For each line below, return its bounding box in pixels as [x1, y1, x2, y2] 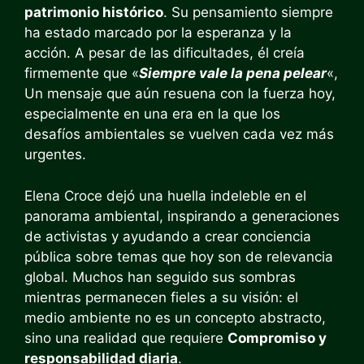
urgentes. [24, 146, 86, 162]
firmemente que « [24, 65, 139, 81]
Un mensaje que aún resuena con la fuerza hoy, [24, 85, 336, 102]
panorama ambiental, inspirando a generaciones [24, 207, 340, 224]
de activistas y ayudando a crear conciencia [24, 227, 311, 245]
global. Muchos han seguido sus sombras [24, 268, 296, 285]
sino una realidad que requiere [24, 329, 227, 346]
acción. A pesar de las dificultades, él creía [24, 45, 305, 61]
